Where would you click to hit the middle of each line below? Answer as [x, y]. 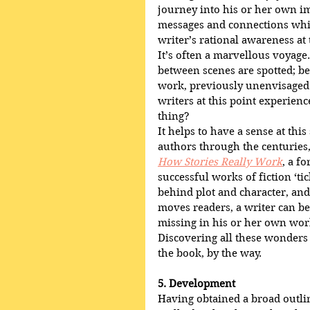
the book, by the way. [210, 254]
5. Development [197, 284]
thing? [174, 117]
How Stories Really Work [220, 162]
